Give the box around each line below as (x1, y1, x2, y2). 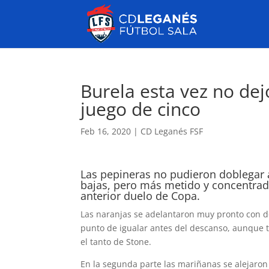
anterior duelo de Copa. (80, 189, 201, 203)
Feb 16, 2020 (80, 125, 131, 137)
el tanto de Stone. (80, 236, 152, 247)
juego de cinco (80, 97, 201, 121)
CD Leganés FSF (141, 125, 204, 137)
